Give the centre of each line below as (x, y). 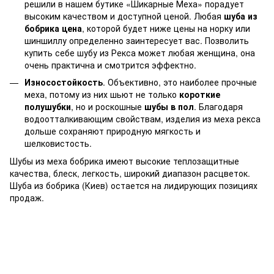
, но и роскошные (108, 107)
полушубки (48, 107)
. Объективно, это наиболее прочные (180, 82)
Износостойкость (64, 82)
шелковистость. (58, 143)
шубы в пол (169, 107)
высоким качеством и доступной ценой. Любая (124, 16)
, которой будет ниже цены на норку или (166, 28)
